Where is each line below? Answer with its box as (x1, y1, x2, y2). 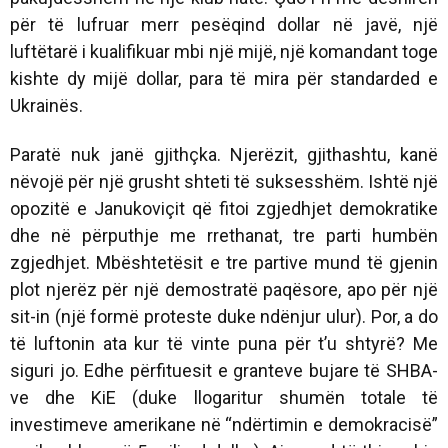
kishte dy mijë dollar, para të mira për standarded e (10, 67, 438, 89)
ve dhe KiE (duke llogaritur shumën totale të (10, 386, 438, 408)
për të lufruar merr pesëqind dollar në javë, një (10, 13, 438, 35)
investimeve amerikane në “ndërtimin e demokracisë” (10, 413, 438, 435)
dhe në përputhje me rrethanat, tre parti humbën (10, 224, 438, 246)
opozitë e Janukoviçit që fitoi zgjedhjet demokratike (10, 197, 438, 219)
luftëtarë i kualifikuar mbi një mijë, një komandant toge (10, 40, 438, 62)
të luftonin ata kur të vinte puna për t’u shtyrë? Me (10, 332, 438, 354)
